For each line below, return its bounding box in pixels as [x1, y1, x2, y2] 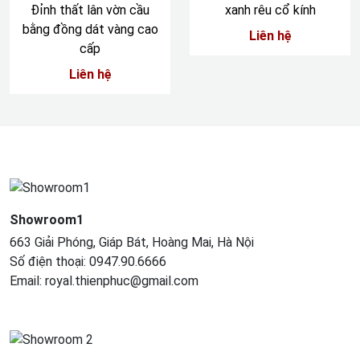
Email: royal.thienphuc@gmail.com [10, 272, 198, 288]
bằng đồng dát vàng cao [22, 22, 158, 37]
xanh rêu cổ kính [224, 2, 316, 18]
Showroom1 [10, 211, 84, 227]
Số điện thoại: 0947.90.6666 [10, 253, 166, 269]
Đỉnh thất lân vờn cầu [31, 2, 149, 18]
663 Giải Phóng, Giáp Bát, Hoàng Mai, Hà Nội [10, 234, 254, 250]
